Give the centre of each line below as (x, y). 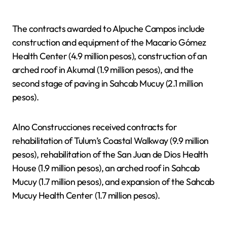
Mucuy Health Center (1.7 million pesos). (86, 195)
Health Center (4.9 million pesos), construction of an (110, 56)
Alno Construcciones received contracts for (95, 127)
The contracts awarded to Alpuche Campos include (108, 28)
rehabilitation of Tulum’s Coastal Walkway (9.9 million (110, 140)
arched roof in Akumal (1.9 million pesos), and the (103, 69)
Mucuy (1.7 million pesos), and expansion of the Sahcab (113, 181)
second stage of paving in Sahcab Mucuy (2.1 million (108, 83)
